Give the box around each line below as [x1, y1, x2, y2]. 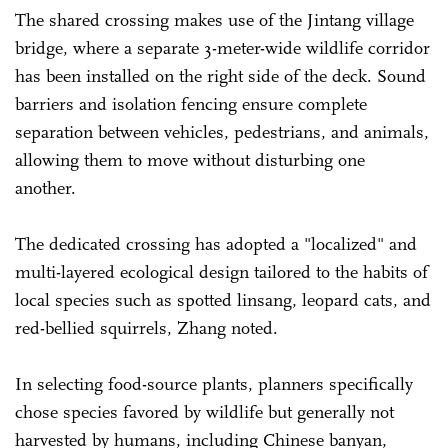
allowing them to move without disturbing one [15, 148, 365, 171]
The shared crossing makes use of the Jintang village [15, 8, 414, 31]
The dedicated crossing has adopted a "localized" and [15, 232, 417, 255]
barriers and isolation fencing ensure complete [15, 92, 367, 115]
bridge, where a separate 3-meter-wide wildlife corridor [15, 36, 430, 59]
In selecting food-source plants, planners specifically [15, 372, 413, 395]
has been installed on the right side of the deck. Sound [15, 64, 426, 87]
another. [15, 176, 81, 199]
